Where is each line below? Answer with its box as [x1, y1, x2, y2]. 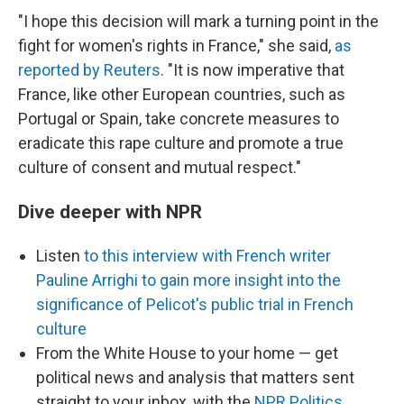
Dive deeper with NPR [18, 200, 202, 223]
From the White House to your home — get [36, 344, 338, 363]
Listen [36, 246, 84, 265]
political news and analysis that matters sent [36, 368, 354, 387]
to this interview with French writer [84, 246, 331, 265]
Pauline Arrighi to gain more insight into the [36, 271, 341, 289]
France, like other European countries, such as [18, 85, 345, 104]
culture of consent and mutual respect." [18, 158, 301, 177]
